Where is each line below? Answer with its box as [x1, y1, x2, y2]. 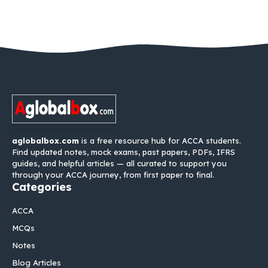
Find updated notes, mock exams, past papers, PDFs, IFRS [12, 147, 235, 157]
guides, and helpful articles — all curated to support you [12, 159, 227, 169]
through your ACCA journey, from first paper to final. [12, 170, 214, 180]
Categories [12, 180, 72, 194]
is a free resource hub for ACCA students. [79, 136, 241, 146]
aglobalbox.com [12, 136, 79, 146]
